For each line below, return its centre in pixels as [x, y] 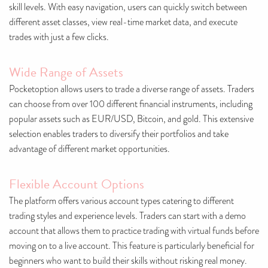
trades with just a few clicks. [59, 37]
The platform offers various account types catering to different [121, 201]
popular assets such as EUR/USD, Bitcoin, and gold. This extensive [131, 119]
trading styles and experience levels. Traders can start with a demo [127, 216]
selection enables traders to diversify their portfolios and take [119, 134]
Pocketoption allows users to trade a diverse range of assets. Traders [132, 89]
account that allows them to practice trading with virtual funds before [134, 231]
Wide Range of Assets [66, 72]
